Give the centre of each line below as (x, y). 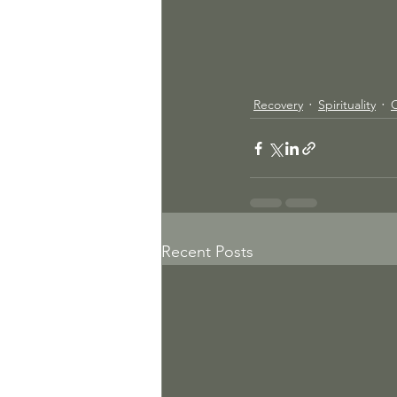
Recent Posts (207, 252)
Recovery (278, 104)
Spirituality (347, 104)
